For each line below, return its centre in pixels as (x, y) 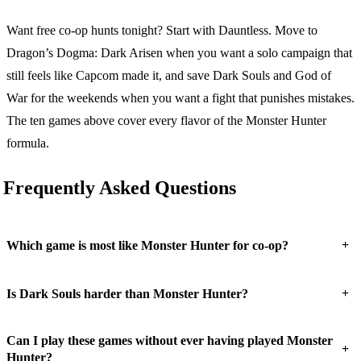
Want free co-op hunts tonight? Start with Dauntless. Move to (162, 31)
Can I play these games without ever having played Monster (170, 341)
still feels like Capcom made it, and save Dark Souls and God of (169, 76)
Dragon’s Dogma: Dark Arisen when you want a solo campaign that (179, 53)
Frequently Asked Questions (120, 188)
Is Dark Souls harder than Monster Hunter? (127, 293)
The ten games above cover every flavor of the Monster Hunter (166, 121)
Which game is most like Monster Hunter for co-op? (147, 245)
